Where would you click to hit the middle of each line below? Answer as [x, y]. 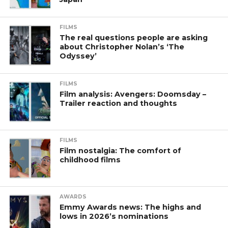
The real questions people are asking [134, 37]
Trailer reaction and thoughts [119, 103]
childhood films [90, 160]
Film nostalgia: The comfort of [121, 150]
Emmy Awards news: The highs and [131, 207]
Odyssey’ [78, 56]
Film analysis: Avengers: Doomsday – [133, 94]
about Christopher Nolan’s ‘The [122, 47]
